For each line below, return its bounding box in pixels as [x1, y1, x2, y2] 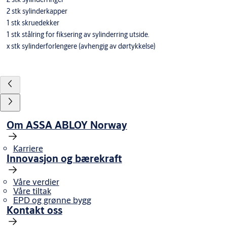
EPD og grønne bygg [13, 194, 91, 206]
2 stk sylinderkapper [6, 6, 67, 16]
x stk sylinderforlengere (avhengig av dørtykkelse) [6, 41, 156, 51]
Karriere [13, 142, 43, 154]
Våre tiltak [13, 184, 51, 197]
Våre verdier [13, 175, 59, 187]
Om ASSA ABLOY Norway [6, 118, 127, 131]
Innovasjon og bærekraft [6, 151, 122, 165]
